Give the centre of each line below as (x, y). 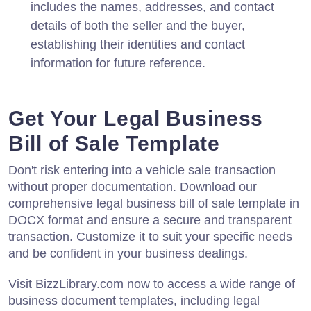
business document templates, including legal (134, 300)
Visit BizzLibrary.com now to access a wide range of (152, 284)
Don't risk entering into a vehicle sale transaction (142, 170)
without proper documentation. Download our (133, 186)
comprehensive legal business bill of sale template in (154, 203)
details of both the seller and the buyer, (138, 25)
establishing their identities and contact (138, 44)
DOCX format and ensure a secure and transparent (150, 220)
